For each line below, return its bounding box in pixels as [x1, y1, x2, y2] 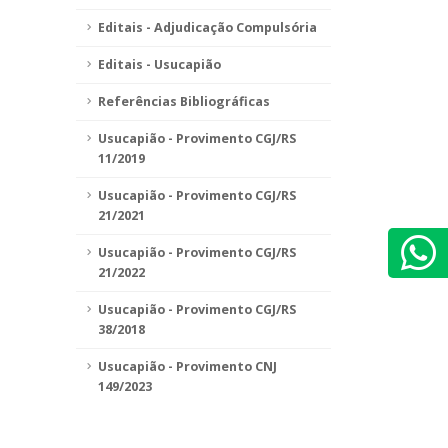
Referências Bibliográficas [98, 93, 270, 110]
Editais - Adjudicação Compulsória [98, 19, 317, 36]
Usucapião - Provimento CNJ [98, 358, 277, 375]
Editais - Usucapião [98, 56, 221, 73]
